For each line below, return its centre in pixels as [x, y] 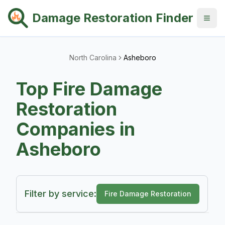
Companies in [76, 129]
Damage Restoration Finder [113, 18]
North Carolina [93, 58]
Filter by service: [61, 194]
